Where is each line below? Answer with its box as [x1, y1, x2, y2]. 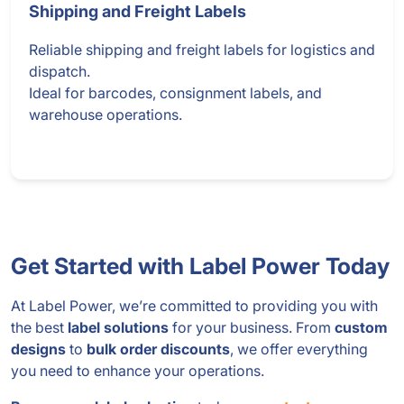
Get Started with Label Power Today [11, 252, 390, 280]
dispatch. [29, 62, 90, 81]
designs [11, 340, 66, 359]
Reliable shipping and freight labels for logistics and [29, 41, 375, 60]
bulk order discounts [87, 340, 230, 359]
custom [335, 318, 388, 337]
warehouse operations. [29, 106, 182, 124]
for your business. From [169, 318, 335, 337]
